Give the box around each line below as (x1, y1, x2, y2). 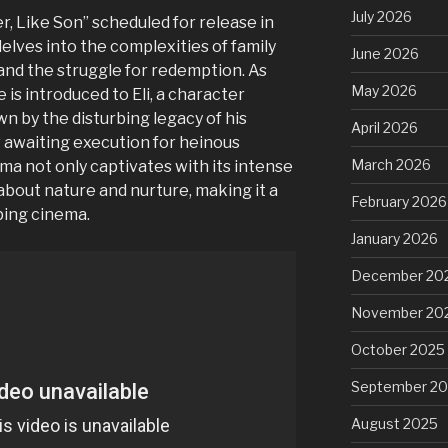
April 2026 (350, 119, 418, 137)
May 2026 (350, 82, 417, 100)
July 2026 (350, 8, 412, 26)
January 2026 (350, 230, 438, 248)
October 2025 (350, 341, 445, 359)
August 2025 (350, 415, 438, 433)
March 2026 (350, 156, 431, 174)
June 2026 (350, 45, 419, 63)
